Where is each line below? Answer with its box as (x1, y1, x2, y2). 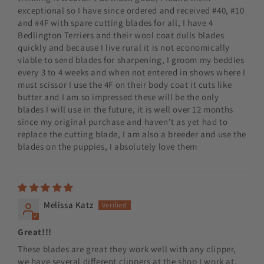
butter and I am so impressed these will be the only (18, 91, 219, 103)
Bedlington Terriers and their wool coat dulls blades (18, 29, 225, 41)
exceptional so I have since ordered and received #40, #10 (18, 5, 245, 16)
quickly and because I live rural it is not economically (18, 42, 230, 54)
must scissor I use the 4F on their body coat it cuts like (18, 79, 232, 91)
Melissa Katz (44, 199, 94, 211)
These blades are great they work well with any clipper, (18, 243, 237, 255)
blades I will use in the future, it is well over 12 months (18, 104, 233, 115)
